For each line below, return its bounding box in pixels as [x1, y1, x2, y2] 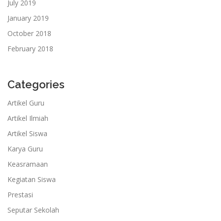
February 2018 [7, 44, 53, 54]
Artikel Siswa [7, 129, 47, 139]
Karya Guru [7, 144, 43, 154]
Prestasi [7, 190, 33, 200]
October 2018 [7, 29, 51, 38]
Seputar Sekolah [7, 205, 59, 215]
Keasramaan [7, 159, 48, 169]
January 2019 [7, 13, 49, 23]
